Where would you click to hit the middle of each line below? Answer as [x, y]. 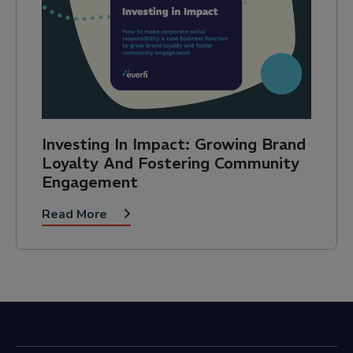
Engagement [90, 182]
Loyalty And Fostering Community [171, 163]
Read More [76, 215]
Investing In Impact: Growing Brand [174, 144]
